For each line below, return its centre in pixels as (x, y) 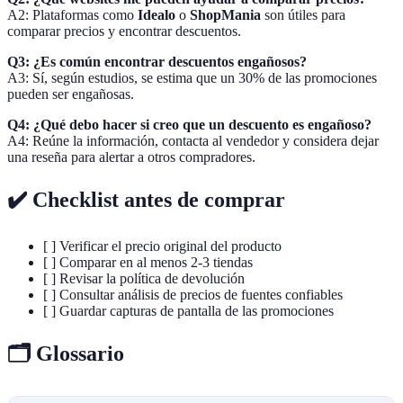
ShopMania (225, 15)
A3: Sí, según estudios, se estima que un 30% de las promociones (192, 78)
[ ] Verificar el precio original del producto (162, 246)
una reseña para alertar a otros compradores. (131, 157)
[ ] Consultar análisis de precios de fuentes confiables (193, 295)
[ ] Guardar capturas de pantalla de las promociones (188, 311)
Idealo (157, 15)
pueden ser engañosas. (71, 94)
